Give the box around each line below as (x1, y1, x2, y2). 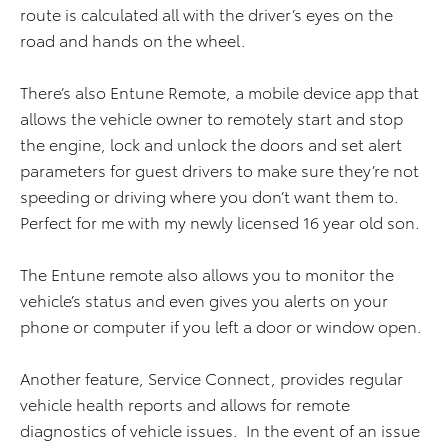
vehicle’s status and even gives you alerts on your (20, 288, 388, 312)
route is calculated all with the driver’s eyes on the (20, 2, 393, 26)
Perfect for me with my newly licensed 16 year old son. (20, 210, 424, 234)
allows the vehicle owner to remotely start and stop (20, 106, 403, 130)
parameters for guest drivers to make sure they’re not (20, 158, 419, 182)
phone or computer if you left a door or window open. (20, 314, 422, 338)
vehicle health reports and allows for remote (20, 392, 350, 416)
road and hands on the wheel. (20, 28, 246, 52)
